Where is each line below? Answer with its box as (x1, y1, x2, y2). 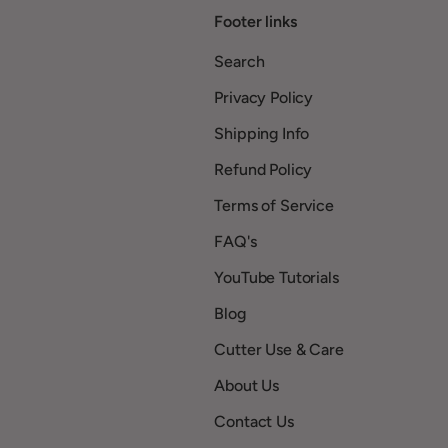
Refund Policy (214, 159, 313, 179)
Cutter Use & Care (214, 339, 344, 359)
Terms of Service (214, 195, 334, 215)
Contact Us (214, 411, 294, 431)
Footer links (214, 11, 297, 31)
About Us (214, 375, 280, 395)
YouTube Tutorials (214, 267, 339, 287)
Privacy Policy (214, 87, 314, 107)
